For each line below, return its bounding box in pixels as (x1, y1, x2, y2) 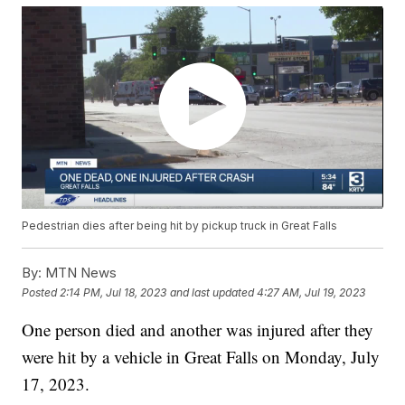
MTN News (42, 264, 118, 282)
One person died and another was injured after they (22, 318, 374, 342)
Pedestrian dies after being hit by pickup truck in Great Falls (22, 219, 338, 233)
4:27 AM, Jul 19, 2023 (257, 285, 366, 299)
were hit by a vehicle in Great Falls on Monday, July (22, 345, 381, 369)
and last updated (170, 285, 255, 299)
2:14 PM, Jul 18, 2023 (60, 285, 167, 299)
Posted (22, 285, 61, 299)
